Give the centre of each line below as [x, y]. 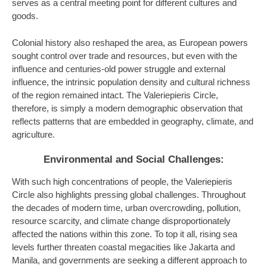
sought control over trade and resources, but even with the [125, 56]
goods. [25, 16]
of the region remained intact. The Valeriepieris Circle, [115, 95]
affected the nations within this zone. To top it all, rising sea [125, 234]
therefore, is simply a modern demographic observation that [127, 108]
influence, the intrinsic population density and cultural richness [131, 82]
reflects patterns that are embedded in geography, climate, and [133, 121]
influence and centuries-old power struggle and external [119, 69]
